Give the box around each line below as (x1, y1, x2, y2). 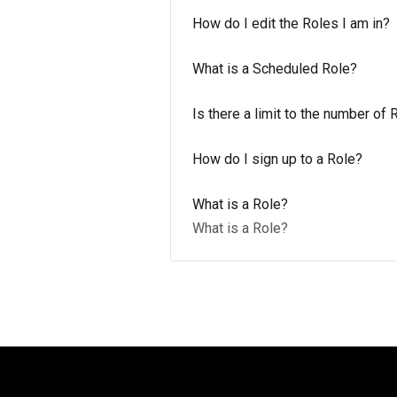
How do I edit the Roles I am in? (192, 15, 390, 32)
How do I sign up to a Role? (192, 151, 362, 167)
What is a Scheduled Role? (192, 60, 357, 77)
